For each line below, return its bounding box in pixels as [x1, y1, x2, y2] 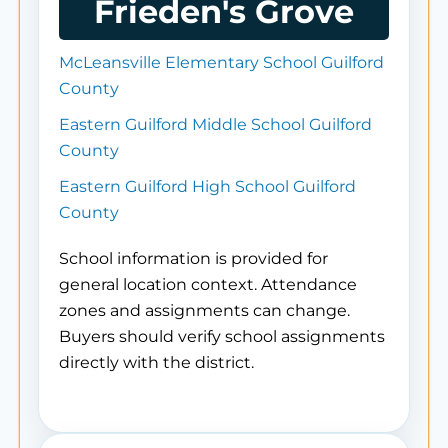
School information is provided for [59, 249, 328, 268]
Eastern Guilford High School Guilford [59, 177, 356, 196]
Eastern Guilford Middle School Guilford [59, 115, 372, 134]
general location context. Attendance [59, 275, 357, 294]
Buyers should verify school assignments [59, 327, 385, 346]
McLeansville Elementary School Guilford [59, 53, 384, 72]
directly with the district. [59, 353, 254, 372]
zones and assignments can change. [59, 301, 350, 320]
